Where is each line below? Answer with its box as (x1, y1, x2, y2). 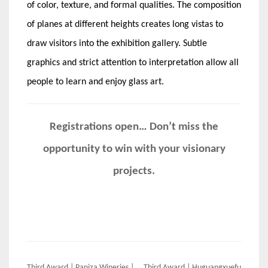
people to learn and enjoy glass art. (27, 77, 164, 87)
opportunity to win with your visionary (42, 143, 226, 155)
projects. (113, 165, 155, 177)
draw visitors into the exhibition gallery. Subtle (27, 38, 207, 48)
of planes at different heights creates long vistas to (27, 19, 223, 29)
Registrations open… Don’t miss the (50, 121, 218, 133)
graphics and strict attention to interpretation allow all (27, 57, 239, 68)
